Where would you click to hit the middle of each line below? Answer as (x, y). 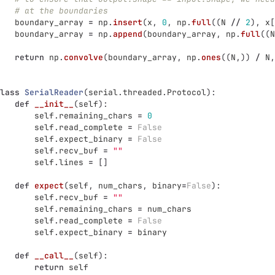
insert (128, 22)
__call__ (54, 256)
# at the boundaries (61, 11)
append (128, 34)
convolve (83, 57)
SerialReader (54, 92)
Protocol (187, 92)
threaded (142, 92)
